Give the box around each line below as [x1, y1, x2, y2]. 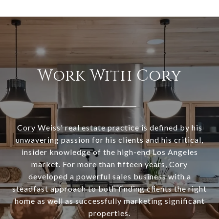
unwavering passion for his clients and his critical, [16, 135, 203, 145]
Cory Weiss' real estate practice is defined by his [17, 123, 202, 132]
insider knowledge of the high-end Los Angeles [21, 147, 198, 157]
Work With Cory [37, 66, 182, 87]
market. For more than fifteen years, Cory [31, 159, 188, 169]
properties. [88, 208, 131, 218]
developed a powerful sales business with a [28, 172, 191, 181]
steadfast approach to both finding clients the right [12, 184, 207, 194]
